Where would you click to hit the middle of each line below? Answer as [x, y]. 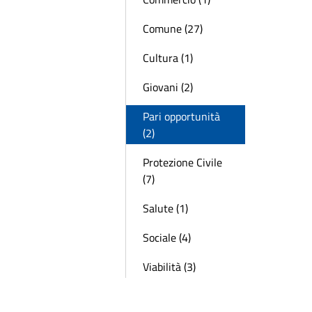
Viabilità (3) [169, 267]
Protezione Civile [182, 162]
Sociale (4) [167, 237]
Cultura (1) [168, 58]
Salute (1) [165, 208]
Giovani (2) [168, 87]
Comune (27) [173, 29]
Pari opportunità [181, 116]
